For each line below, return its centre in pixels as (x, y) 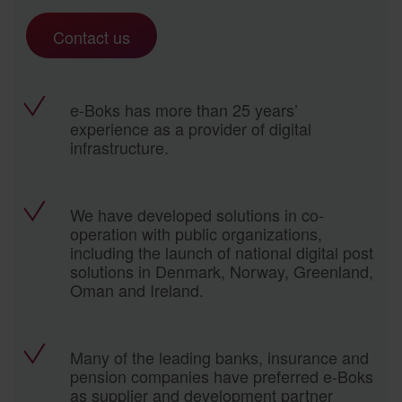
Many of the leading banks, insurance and (219, 357)
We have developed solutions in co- (197, 214)
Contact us (91, 36)
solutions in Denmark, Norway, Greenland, (221, 271)
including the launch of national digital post (221, 252)
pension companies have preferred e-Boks (221, 376)
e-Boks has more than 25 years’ (184, 109)
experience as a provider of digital (190, 128)
